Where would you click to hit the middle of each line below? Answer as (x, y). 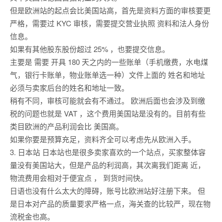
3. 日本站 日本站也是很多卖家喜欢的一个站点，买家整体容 (108, 152)
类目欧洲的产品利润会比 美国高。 (67, 126)
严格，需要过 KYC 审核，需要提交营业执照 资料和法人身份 (110, 23)
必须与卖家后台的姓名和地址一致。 (69, 88)
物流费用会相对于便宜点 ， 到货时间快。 (79, 178)
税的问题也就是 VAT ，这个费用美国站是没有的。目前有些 (108, 113)
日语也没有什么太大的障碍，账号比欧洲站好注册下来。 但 (108, 191)
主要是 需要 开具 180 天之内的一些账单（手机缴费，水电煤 (109, 62)
